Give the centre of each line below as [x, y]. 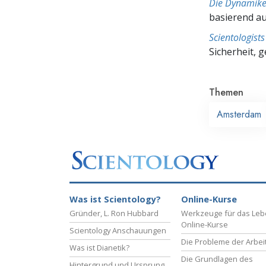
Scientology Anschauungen [118, 231]
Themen [226, 92]
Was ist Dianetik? [99, 248]
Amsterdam [239, 114]
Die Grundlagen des [217, 259]
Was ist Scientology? [115, 199]
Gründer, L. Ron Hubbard [114, 213]
